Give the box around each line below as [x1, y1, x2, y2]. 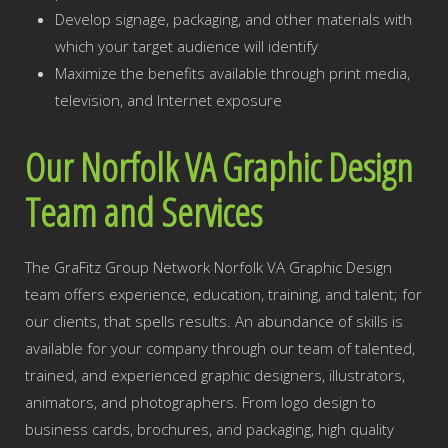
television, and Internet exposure [55, 90, 282, 110]
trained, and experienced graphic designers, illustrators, [25, 365, 405, 385]
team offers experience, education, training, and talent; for [25, 284, 422, 304]
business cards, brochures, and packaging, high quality [25, 419, 394, 439]
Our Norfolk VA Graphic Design [25, 140, 413, 193]
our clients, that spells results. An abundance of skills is [25, 311, 403, 331]
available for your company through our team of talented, [25, 338, 415, 358]
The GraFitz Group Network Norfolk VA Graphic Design [25, 257, 392, 277]
